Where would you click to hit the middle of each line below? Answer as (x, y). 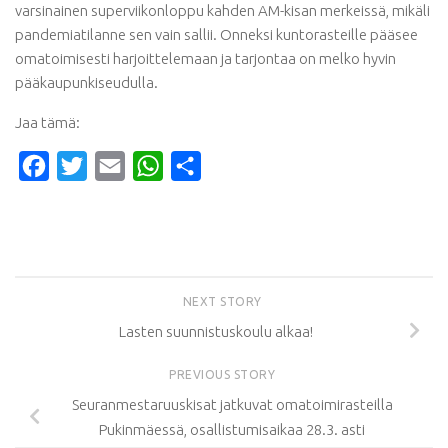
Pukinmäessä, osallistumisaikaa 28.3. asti (232, 429)
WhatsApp (200, 166)
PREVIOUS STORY (224, 375)
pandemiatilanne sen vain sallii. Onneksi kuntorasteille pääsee (216, 35)
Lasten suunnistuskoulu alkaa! (216, 331)
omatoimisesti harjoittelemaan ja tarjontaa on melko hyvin (205, 59)
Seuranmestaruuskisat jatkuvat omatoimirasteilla (232, 404)
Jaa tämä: (47, 123)
